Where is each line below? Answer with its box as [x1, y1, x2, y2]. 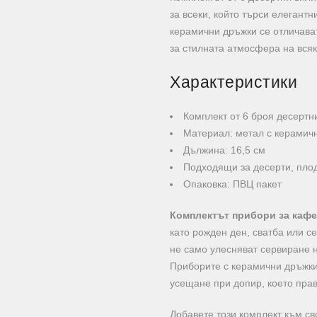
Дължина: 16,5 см [183, 144, 265, 156]
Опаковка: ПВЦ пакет [183, 178, 282, 190]
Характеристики [170, 71, 297, 93]
